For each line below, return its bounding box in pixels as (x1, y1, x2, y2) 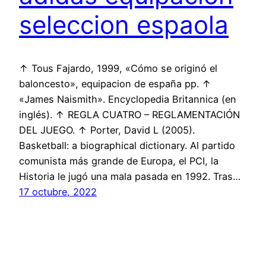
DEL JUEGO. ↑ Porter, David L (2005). (19, 123, 195, 136)
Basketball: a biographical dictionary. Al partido (19, 139, 235, 151)
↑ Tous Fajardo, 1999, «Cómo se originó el (19, 62, 217, 74)
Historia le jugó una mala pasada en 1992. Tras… (19, 170, 240, 182)
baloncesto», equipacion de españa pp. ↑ (19, 77, 211, 90)
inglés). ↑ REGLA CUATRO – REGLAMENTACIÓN (19, 108, 240, 121)
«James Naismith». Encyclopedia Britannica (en (19, 93, 236, 105)
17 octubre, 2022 (19, 185, 97, 198)
